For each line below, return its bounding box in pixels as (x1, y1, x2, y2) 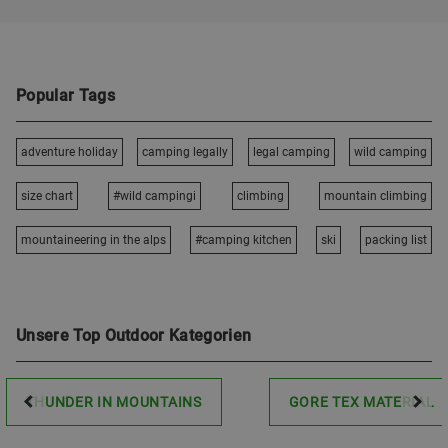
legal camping (252, 145, 330, 159)
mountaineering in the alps (21, 233, 166, 247)
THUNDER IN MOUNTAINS (25, 394, 202, 410)
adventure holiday (21, 145, 118, 159)
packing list (365, 233, 427, 247)
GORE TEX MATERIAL (288, 394, 435, 410)
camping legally (142, 145, 229, 159)
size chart (21, 189, 73, 203)
